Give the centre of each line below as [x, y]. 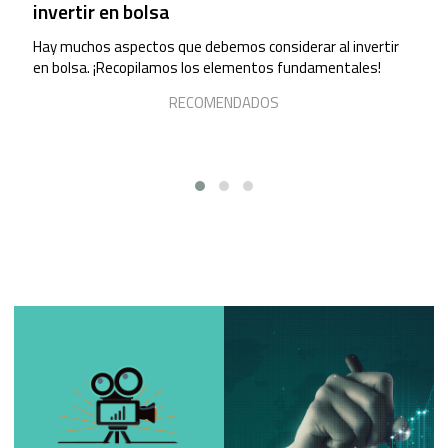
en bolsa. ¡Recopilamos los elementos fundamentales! [206, 68]
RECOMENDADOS [224, 103]
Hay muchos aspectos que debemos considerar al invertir [215, 47]
